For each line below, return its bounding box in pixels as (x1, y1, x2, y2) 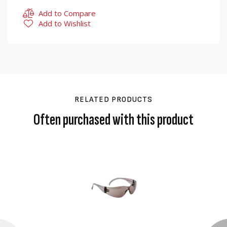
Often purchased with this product (33, 110, 194, 130)
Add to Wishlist (39, 18, 91, 28)
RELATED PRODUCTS (74, 95, 153, 104)
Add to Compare (39, 8, 96, 18)
